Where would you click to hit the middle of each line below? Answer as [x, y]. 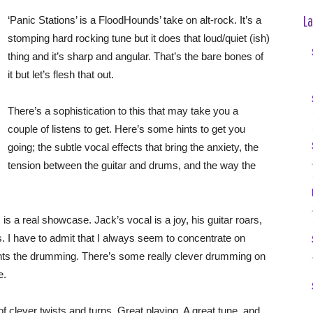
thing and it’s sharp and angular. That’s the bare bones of [136, 56]
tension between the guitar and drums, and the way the [132, 165]
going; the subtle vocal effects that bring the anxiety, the [133, 147]
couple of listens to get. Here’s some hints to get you [126, 129]
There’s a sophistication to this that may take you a [123, 111]
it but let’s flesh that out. [61, 74]
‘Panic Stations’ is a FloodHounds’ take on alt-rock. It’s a [134, 20]
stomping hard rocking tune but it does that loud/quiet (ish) [139, 38]
